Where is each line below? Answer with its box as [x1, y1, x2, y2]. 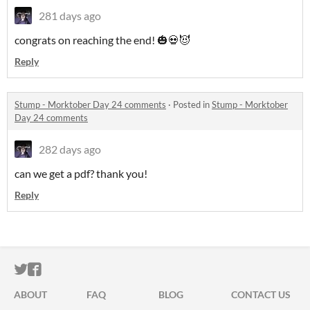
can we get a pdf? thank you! [15, 167, 147, 181]
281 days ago [39, 9, 101, 23]
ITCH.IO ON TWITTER [27, 262, 164, 278]
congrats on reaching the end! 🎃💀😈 [15, 33, 190, 47]
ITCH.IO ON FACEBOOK [41, 262, 192, 278]
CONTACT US [230, 289, 291, 301]
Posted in [173, 99, 212, 111]
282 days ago [39, 143, 101, 156]
